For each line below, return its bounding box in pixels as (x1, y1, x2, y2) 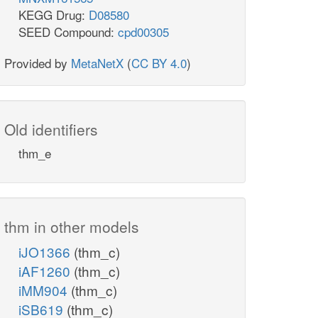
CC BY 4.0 (131, 54, 187, 72)
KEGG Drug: (18, 6, 89, 24)
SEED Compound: (18, 23, 118, 41)
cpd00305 (118, 23, 169, 41)
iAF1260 (18, 261, 74, 281)
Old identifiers (4, 119, 98, 141)
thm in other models (4, 216, 139, 238)
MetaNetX (71, 54, 124, 72)
